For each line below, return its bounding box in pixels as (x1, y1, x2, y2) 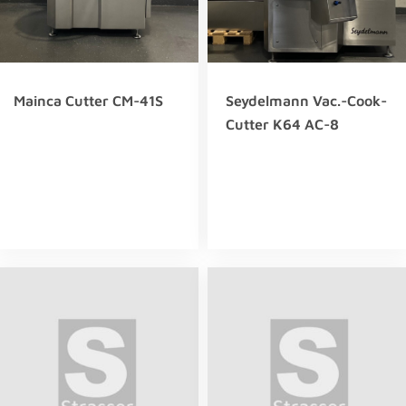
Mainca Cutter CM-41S (14, 92, 163, 109)
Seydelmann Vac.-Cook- (226, 92, 387, 109)
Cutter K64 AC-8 (226, 115, 339, 132)
